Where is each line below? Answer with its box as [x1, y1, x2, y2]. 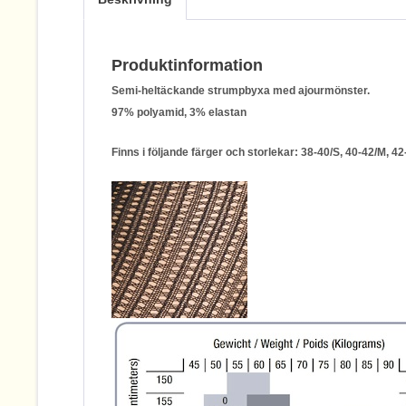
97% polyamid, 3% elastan [111, 106, 246, 119]
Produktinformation [111, 56, 263, 74]
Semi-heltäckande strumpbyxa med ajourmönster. [111, 84, 370, 97]
